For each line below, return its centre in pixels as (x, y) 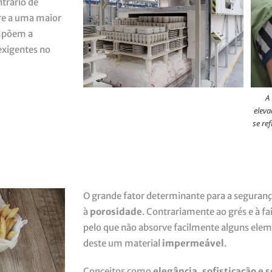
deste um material (123, 243)
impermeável (193, 243)
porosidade (116, 212)
